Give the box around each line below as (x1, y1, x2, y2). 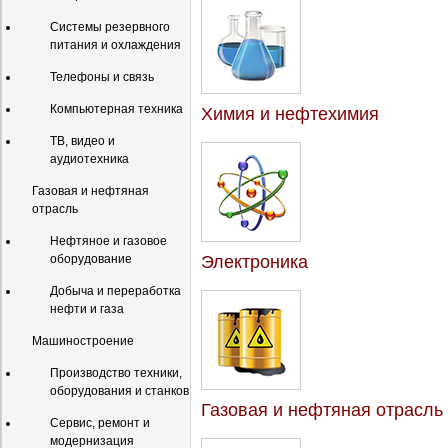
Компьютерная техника (50, 102, 183, 116)
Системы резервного (50, 20, 170, 34)
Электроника (201, 252, 308, 273)
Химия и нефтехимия (201, 104, 379, 125)
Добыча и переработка (50, 284, 181, 298)
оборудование (50, 252, 132, 266)
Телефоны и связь (50, 70, 154, 84)
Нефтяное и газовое (50, 234, 167, 248)
